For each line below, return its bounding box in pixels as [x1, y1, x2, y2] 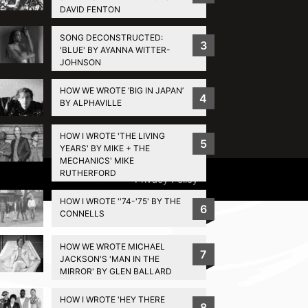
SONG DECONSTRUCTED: [59, 32, 163, 43]
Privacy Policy [135, 173, 199, 185]
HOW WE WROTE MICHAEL [59, 241, 165, 252]
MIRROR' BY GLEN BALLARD [59, 265, 172, 276]
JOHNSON [59, 56, 101, 67]
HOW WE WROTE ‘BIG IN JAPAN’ [59, 85, 184, 96]
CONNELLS [59, 208, 104, 219]
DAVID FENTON [59, 3, 120, 14]
